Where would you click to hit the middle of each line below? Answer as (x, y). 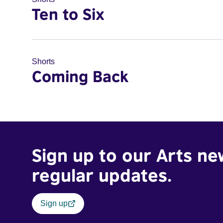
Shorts (43, 61)
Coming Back (80, 76)
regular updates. (102, 175)
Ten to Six (68, 14)
